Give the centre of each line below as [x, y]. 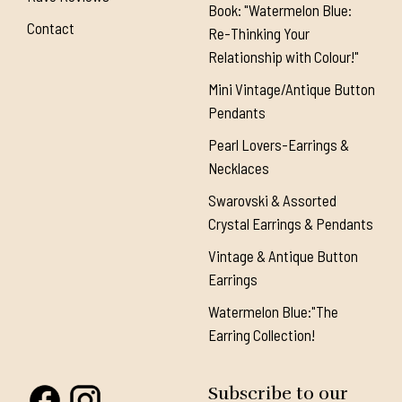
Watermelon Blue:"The [273, 312]
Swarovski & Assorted [272, 201]
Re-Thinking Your [258, 34]
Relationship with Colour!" [283, 57]
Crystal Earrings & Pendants [290, 224]
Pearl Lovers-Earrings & [278, 145]
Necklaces [238, 168]
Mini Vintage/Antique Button [291, 89]
